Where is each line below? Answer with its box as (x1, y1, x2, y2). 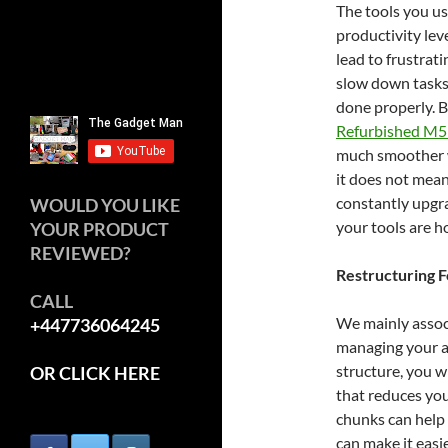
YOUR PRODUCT (30, 217, 169, 240)
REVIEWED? (30, 241, 131, 264)
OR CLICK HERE (30, 361, 160, 384)
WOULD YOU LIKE (30, 193, 180, 216)
